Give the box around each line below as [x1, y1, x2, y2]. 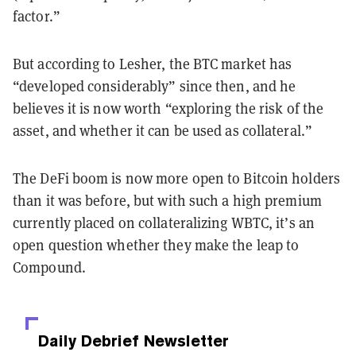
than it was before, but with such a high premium [13, 192, 322, 211]
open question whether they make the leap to [13, 236, 300, 255]
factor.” [13, 7, 60, 26]
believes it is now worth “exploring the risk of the [13, 99, 324, 118]
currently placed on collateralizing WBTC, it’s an [13, 214, 315, 233]
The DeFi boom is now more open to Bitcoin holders [13, 169, 340, 188]
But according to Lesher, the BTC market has [13, 55, 292, 74]
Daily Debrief [38, 331, 139, 351]
